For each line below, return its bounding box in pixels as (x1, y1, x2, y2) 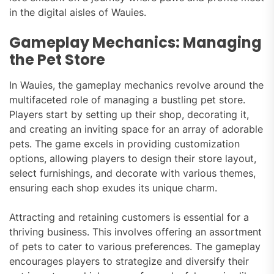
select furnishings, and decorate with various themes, (9, 166, 256, 179)
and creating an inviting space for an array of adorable (9, 122, 263, 135)
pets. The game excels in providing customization (9, 137, 240, 150)
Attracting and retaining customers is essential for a (9, 210, 249, 223)
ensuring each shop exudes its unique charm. (9, 181, 217, 194)
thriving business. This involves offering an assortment (9, 225, 262, 238)
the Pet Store (9, 49, 105, 70)
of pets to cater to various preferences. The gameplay (9, 240, 261, 253)
